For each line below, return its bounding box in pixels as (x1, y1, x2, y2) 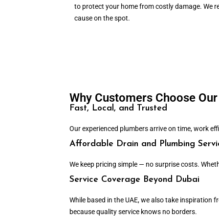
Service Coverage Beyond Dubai (69, 175, 199, 185)
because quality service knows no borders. (69, 208, 197, 216)
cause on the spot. (74, 14, 130, 22)
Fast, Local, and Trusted (69, 104, 167, 113)
